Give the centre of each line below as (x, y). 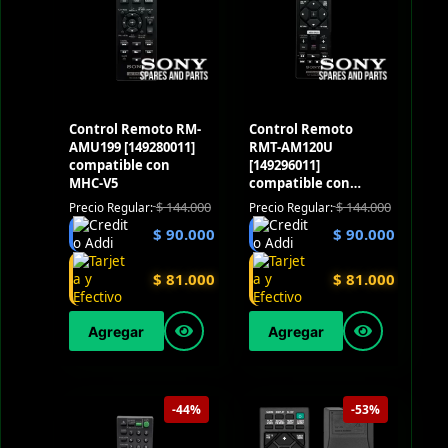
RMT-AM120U (290, 146)
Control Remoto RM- (134, 128)
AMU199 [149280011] (131, 146)
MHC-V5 (93, 182)
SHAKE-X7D (284, 200)
